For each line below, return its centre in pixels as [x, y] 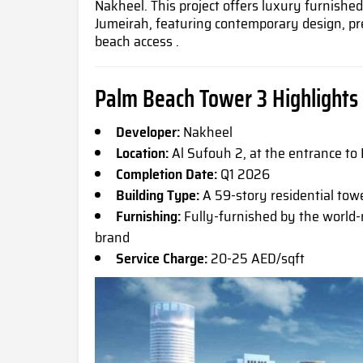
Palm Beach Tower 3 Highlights [226, 99]
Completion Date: [167, 175]
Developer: [148, 132]
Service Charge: [162, 259]
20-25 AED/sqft [256, 259]
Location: [142, 154]
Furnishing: [148, 217]
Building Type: [158, 196]
